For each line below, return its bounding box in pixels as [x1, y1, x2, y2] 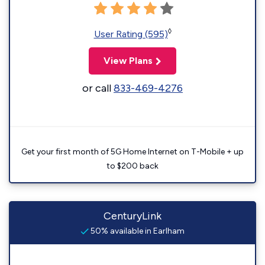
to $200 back [106, 161, 159, 171]
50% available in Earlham [89, 226, 185, 236]
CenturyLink [104, 209, 161, 222]
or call [82, 82, 114, 95]
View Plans [104, 55, 153, 66]
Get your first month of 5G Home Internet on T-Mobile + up [21, 147, 244, 157]
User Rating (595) [93, 28, 168, 40]
